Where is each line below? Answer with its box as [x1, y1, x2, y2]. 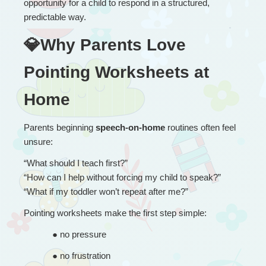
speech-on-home [96, 122, 165, 132]
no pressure [60, 229, 106, 239]
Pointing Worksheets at [24, 62, 209, 81]
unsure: [24, 136, 53, 147]
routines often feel [165, 122, 236, 132]
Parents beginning [24, 122, 96, 132]
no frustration [60, 250, 110, 261]
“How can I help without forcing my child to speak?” [24, 172, 221, 182]
